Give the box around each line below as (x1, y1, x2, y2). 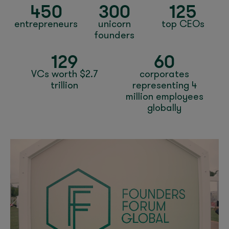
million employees (125, 93, 203, 102)
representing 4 (132, 81, 197, 91)
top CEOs (161, 20, 204, 30)
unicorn (98, 20, 131, 30)
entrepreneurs (14, 20, 78, 30)
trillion (51, 81, 79, 91)
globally (147, 104, 182, 113)
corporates (140, 70, 190, 80)
